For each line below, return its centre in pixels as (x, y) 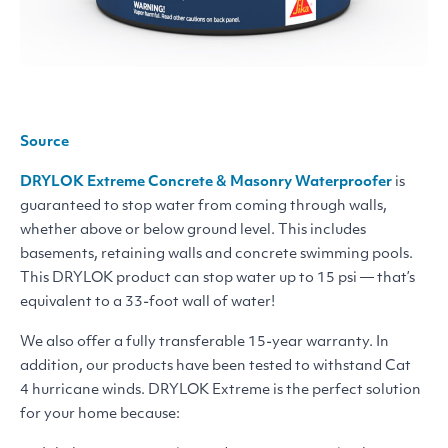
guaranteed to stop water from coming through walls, (203, 206)
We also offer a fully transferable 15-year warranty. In (204, 342)
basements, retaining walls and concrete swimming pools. (216, 254)
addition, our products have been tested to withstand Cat (215, 366)
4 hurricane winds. (84, 390)
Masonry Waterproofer (309, 182)
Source (44, 142)
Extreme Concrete (150, 182)
